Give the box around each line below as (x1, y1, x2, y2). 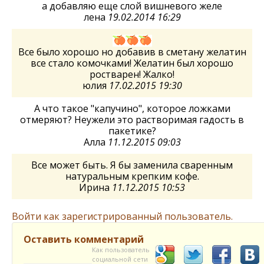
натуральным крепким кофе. (65, 170, 199, 183)
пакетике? (108, 124, 156, 138)
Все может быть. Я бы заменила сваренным (31, 159, 233, 172)
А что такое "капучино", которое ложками (34, 102, 230, 115)
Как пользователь (92, 245, 150, 255)
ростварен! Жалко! (90, 68, 174, 81)
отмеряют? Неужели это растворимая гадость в (20, 113, 244, 127)
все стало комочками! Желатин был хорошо (31, 57, 233, 70)
